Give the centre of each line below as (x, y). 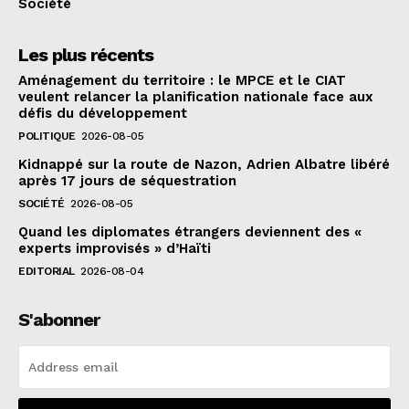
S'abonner (59, 320)
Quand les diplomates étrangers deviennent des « (190, 232)
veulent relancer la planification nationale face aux (196, 97)
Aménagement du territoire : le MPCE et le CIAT (182, 81)
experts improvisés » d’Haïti (115, 249)
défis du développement (103, 114)
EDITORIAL (47, 272)
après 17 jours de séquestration (127, 181)
